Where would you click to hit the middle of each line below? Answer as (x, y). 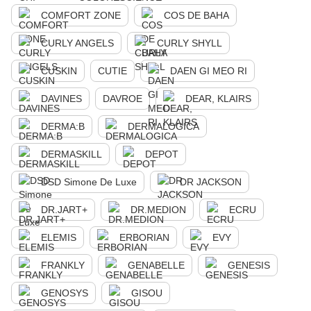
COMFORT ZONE (81, 15)
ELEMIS (59, 237)
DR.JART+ (64, 210)
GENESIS (249, 265)
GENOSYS (65, 293)
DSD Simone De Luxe (89, 182)
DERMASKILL (72, 154)
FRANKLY (63, 265)
